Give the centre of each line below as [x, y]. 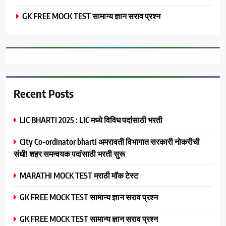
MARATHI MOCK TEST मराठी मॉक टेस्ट [79, 175]
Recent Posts [44, 93]
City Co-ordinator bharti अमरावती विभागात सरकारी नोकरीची [110, 141]
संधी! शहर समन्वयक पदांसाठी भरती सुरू [69, 153]
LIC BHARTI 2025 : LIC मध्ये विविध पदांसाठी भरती [91, 120]
